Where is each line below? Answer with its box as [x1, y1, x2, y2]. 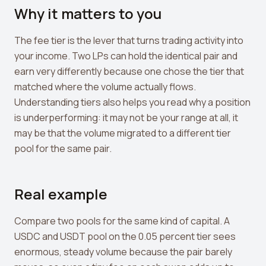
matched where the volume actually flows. [14, 80, 196, 93]
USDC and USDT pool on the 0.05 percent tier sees [14, 230, 236, 243]
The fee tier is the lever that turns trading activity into [14, 34, 243, 47]
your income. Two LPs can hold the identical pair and [14, 49, 237, 62]
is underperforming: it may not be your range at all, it [14, 111, 238, 124]
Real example [14, 184, 107, 204]
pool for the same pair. [14, 142, 112, 155]
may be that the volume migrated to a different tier [14, 126, 231, 140]
